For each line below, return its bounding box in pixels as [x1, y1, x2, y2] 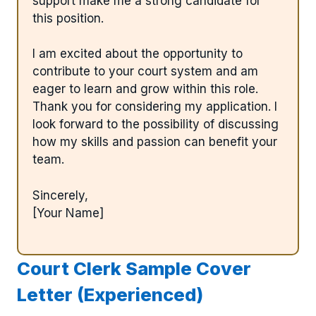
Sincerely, [32, 188, 88, 202]
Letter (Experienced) [17, 284, 203, 306]
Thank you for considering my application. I [32, 99, 277, 114]
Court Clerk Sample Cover [17, 257, 251, 280]
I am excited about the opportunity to [32, 47, 243, 61]
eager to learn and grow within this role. [32, 82, 258, 97]
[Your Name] [32, 205, 104, 220]
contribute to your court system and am [32, 64, 258, 79]
